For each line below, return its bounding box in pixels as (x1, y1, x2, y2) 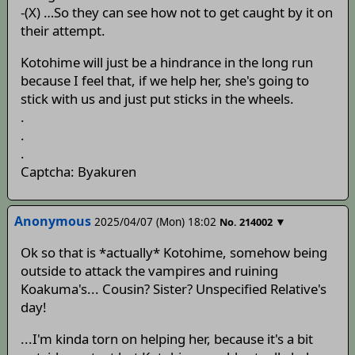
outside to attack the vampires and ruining (20, 261, 278, 281)
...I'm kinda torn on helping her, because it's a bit (20, 329, 313, 348)
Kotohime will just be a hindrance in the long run (20, 52, 313, 71)
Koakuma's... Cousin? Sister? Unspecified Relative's (20, 280, 326, 299)
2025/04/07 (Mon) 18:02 (94, 214, 216, 230)
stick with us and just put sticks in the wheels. (20, 89, 294, 108)
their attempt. (20, 21, 105, 40)
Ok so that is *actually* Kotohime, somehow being (20, 243, 327, 262)
